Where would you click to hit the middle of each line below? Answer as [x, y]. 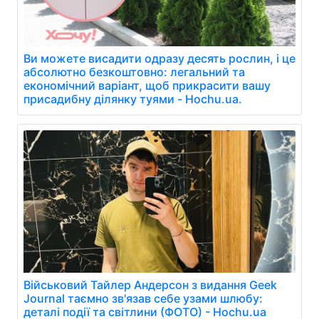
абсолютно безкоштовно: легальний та [134, 72]
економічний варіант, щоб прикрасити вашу [147, 85]
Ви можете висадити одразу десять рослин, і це [159, 58]
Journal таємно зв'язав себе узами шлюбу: [143, 298]
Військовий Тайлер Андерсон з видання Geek [150, 285]
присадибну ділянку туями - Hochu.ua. [133, 99]
